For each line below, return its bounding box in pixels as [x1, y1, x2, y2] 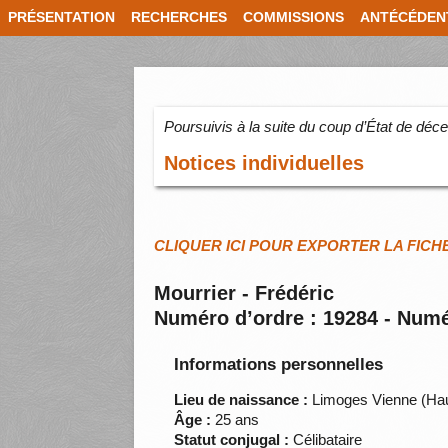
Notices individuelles [164, 152, 365, 175]
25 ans [211, 411, 260, 429]
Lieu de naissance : [174, 391, 309, 409]
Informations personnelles [174, 355, 384, 375]
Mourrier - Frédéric [154, 282, 335, 305]
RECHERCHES [131, 10, 227, 25]
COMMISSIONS [243, 10, 344, 25]
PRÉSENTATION [8, 10, 115, 25]
